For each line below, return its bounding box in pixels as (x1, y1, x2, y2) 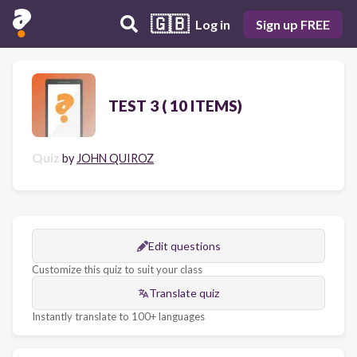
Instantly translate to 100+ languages (32, 310, 205, 323)
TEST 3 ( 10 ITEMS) (108, 96, 242, 115)
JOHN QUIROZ (76, 151, 154, 165)
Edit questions (147, 239, 221, 253)
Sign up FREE (256, 16, 330, 32)
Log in (195, 16, 230, 32)
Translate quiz (149, 286, 219, 300)
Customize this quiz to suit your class (32, 263, 202, 276)
